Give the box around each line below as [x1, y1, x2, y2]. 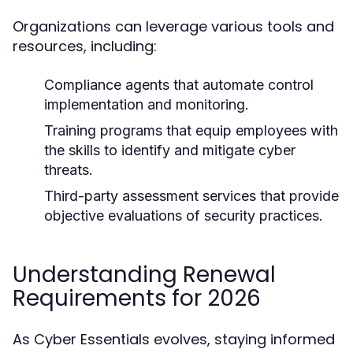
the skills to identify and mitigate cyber [44, 142, 295, 158]
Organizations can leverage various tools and [13, 17, 334, 36]
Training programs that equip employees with [44, 122, 338, 139]
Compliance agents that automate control [44, 76, 314, 93]
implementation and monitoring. [44, 96, 249, 113]
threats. [44, 162, 93, 178]
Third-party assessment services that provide [44, 188, 339, 204]
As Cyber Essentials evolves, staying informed [13, 329, 335, 349]
